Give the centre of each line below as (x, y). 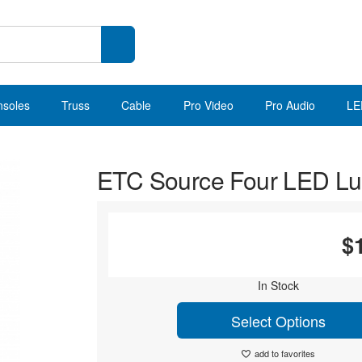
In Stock (278, 285)
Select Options (278, 320)
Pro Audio (290, 105)
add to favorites (284, 353)
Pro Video (208, 105)
